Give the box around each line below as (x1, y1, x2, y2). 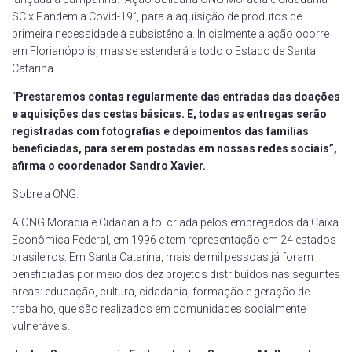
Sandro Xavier (130, 159, 203, 172)
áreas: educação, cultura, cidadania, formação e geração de (12, 285, 310, 298)
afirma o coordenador (12, 159, 130, 172)
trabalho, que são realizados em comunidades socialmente (12, 302, 306, 315)
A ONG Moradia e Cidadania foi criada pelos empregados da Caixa (12, 216, 339, 229)
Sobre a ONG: (12, 188, 79, 200)
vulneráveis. (12, 320, 70, 332)
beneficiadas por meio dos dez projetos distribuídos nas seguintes (12, 268, 340, 280)
